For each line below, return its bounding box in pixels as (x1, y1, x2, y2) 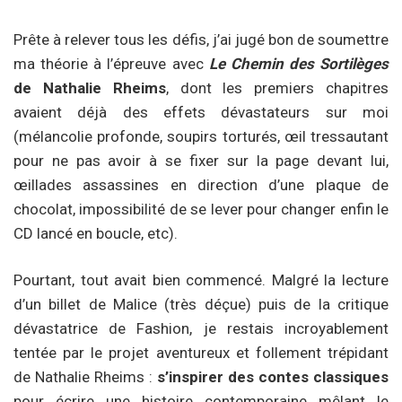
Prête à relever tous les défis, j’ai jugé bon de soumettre (13, 30, 389, 48)
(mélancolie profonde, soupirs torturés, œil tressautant (13, 127, 389, 145)
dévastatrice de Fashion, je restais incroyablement (13, 319, 389, 338)
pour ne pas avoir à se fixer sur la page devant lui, (13, 151, 389, 170)
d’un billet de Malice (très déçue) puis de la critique (13, 295, 389, 314)
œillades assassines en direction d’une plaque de (13, 175, 389, 194)
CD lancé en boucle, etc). (13, 223, 178, 242)
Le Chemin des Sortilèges (208, 54, 389, 73)
